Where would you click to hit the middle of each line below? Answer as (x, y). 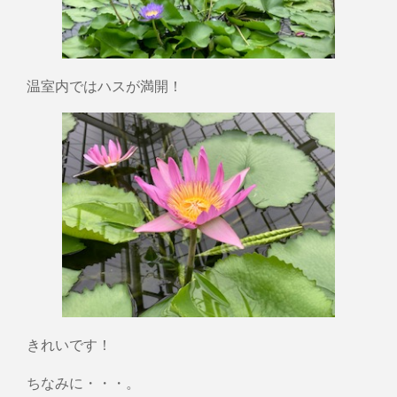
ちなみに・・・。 (83, 382)
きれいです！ (69, 344)
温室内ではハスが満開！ (105, 85)
